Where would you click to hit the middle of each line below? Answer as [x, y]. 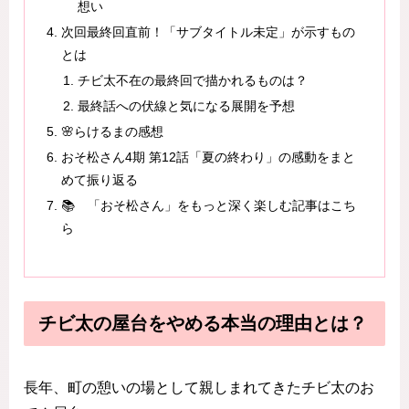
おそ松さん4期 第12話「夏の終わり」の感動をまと [209, 157]
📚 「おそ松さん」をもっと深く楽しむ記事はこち [209, 205]
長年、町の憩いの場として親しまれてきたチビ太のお [199, 388]
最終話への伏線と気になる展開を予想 [186, 105]
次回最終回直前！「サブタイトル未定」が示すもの [209, 32]
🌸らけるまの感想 [113, 131]
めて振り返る [100, 179]
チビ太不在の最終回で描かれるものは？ [192, 81]
